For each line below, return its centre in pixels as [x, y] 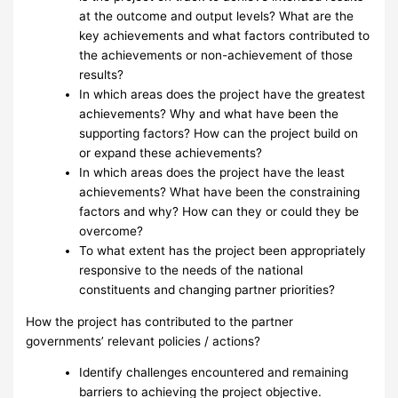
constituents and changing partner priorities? [207, 290]
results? [102, 75]
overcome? [111, 231]
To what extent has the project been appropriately [223, 251]
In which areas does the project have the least [212, 172]
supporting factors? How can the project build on [219, 133]
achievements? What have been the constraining [220, 192]
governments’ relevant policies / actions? [143, 341]
